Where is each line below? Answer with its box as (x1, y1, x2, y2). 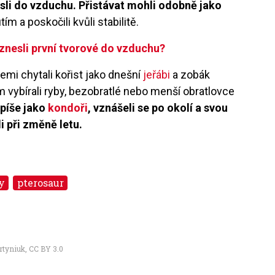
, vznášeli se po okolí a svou (88, 101, 228, 114)
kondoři (48, 101, 88, 114)
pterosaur (17, 176, 64, 189)
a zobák (170, 68, 211, 81)
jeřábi (143, 68, 171, 81)
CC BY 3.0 (29, 243, 63, 254)
